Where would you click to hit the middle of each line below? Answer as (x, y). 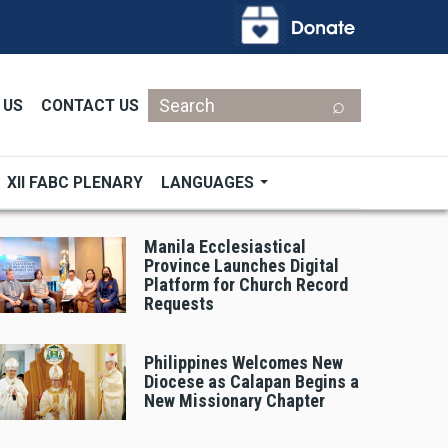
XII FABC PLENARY (75, 182)
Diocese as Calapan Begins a (251, 382)
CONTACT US (90, 105)
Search (178, 95)
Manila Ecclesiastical (225, 246)
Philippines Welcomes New (243, 363)
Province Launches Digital (241, 265)
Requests (179, 303)
